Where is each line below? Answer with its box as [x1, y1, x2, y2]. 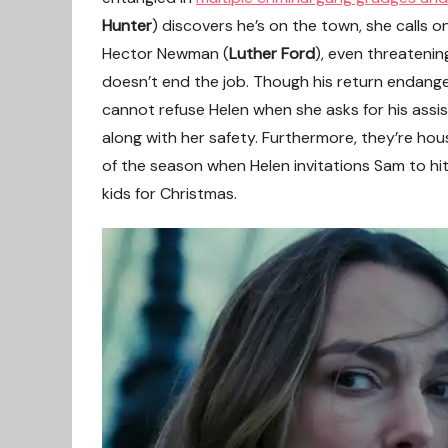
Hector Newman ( [102, 43, 229, 64]
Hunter [102, 15, 152, 36]
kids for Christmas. [102, 183, 237, 204]
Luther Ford [229, 43, 315, 64]
